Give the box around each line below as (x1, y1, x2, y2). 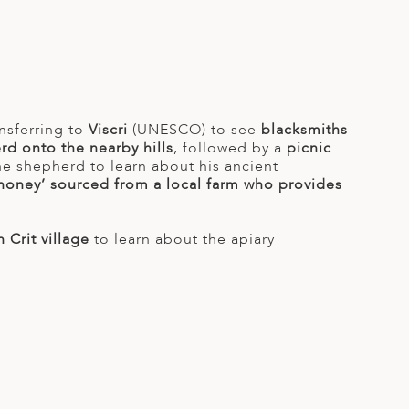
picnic (287, 138, 331, 159)
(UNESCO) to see (128, 120, 261, 141)
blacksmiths (261, 120, 348, 141)
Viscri (89, 120, 128, 141)
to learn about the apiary (89, 229, 275, 250)
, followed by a (173, 138, 287, 159)
